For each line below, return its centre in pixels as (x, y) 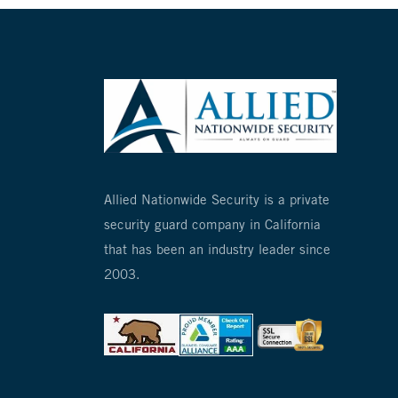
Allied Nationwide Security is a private (217, 200)
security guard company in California (212, 225)
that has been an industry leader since (217, 250)
